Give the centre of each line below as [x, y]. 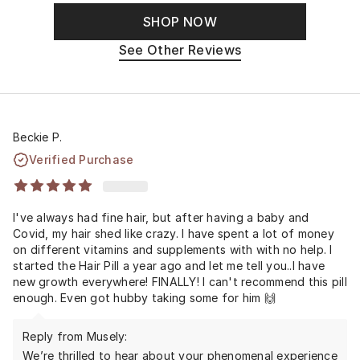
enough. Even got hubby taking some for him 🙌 [144, 297]
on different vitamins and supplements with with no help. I [173, 249]
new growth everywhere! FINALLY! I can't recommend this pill [180, 281]
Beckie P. [38, 137]
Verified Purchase [82, 159]
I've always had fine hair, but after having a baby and [161, 217]
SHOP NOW [180, 22]
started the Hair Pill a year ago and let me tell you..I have [169, 265]
